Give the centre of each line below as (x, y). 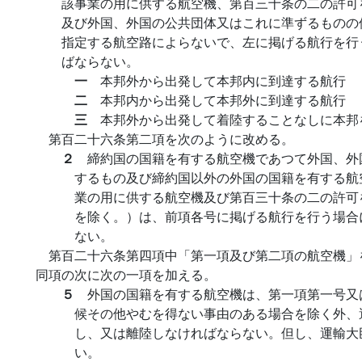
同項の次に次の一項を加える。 (126, 274)
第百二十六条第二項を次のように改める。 (171, 139)
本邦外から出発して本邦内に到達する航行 (223, 80)
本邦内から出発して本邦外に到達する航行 (223, 100)
